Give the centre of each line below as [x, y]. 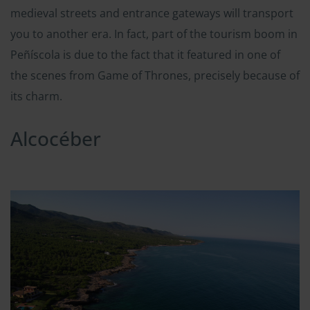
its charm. [36, 97]
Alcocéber [56, 139]
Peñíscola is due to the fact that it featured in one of [145, 55]
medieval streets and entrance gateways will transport [152, 13]
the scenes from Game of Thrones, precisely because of [155, 76]
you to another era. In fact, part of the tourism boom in [154, 34]
